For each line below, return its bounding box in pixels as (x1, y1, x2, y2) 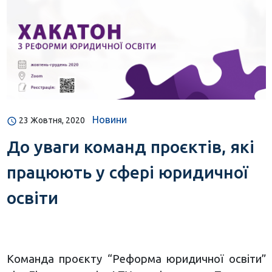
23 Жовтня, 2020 (18, 115, 85, 126)
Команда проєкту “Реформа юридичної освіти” (6, 253, 266, 265)
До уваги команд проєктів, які (6, 137, 254, 157)
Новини (92, 114, 127, 126)
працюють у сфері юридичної (6, 163, 248, 182)
